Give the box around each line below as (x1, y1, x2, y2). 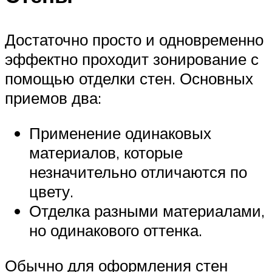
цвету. (29, 182, 73, 202)
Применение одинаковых (29, 123, 211, 143)
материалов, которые (29, 143, 183, 163)
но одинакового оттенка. (29, 220, 202, 240)
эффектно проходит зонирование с (5, 49, 259, 69)
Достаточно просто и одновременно (5, 30, 263, 50)
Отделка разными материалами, (29, 201, 265, 221)
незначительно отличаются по (29, 162, 247, 182)
